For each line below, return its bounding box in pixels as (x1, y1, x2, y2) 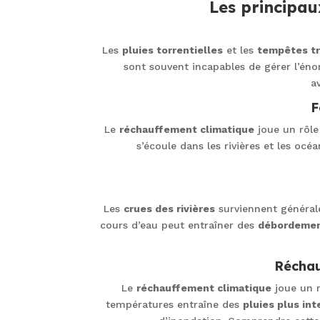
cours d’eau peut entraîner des (99, 219, 258, 231)
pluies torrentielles (121, 44, 223, 56)
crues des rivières (124, 202, 215, 214)
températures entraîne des (105, 298, 243, 310)
